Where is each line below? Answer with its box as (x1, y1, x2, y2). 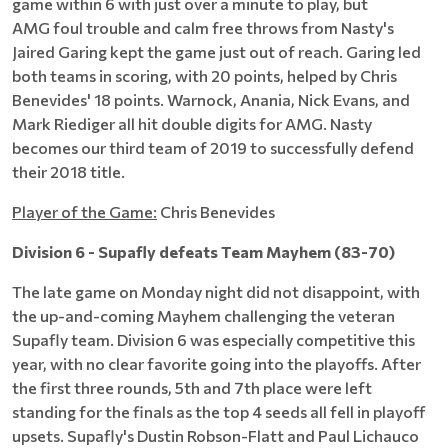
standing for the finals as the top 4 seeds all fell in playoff (12, 402, 425, 421)
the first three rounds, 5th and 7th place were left (12, 378, 372, 397)
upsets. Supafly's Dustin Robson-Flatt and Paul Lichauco (12, 426, 419, 445)
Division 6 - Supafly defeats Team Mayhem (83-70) (12, 242, 395, 261)
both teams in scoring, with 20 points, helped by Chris (12, 66, 397, 85)
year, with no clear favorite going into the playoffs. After (12, 354, 421, 373)
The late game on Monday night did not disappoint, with (12, 282, 420, 301)
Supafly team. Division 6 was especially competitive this (12, 330, 415, 349)
